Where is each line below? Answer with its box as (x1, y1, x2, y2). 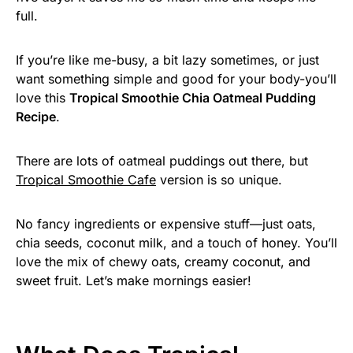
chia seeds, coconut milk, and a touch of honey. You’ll (16, 235, 337, 251)
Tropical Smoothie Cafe (16, 172, 156, 188)
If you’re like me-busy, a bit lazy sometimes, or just (16, 52, 319, 69)
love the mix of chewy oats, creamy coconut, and (16, 254, 310, 270)
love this (16, 90, 69, 106)
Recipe (16, 109, 56, 125)
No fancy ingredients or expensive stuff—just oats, (16, 216, 316, 232)
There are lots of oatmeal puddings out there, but (16, 153, 308, 169)
